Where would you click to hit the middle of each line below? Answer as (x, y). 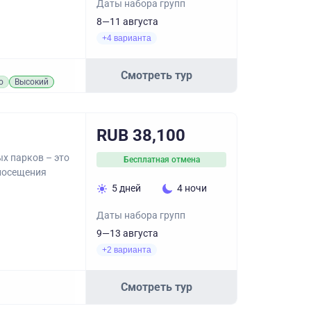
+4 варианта (127, 38)
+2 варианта (127, 250)
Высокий (32, 82)
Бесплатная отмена (161, 160)
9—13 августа (127, 233)
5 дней (126, 188)
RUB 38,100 (141, 135)
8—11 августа (127, 22)
